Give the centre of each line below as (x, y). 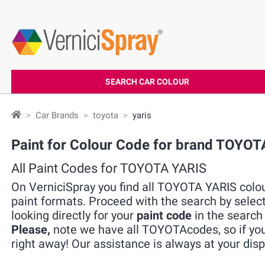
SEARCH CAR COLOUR (147, 82)
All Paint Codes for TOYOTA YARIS (109, 168)
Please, (31, 230)
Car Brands (57, 115)
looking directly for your (74, 215)
